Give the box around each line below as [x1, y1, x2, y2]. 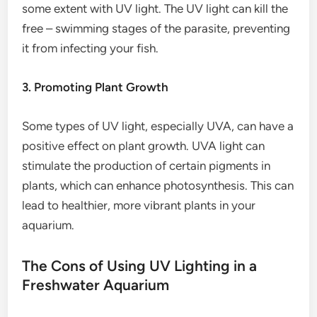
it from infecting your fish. [22, 41, 159, 55]
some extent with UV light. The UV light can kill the [22, 1, 289, 16]
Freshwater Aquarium [22, 276, 170, 294]
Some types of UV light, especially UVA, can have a [22, 119, 294, 133]
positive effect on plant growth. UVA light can [22, 139, 265, 153]
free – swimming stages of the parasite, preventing [22, 21, 291, 35]
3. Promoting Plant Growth [22, 80, 169, 94]
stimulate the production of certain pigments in [22, 158, 271, 173]
